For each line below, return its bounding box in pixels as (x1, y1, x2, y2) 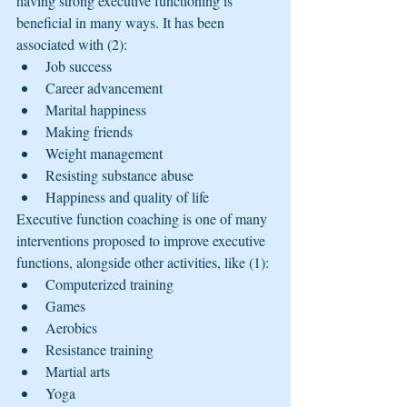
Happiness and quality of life (45, 186, 209, 206)
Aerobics (45, 317, 97, 337)
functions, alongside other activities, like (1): (16, 252, 269, 272)
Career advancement (45, 77, 163, 97)
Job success (45, 55, 112, 75)
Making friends (45, 121, 133, 141)
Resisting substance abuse (45, 164, 194, 184)
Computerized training (45, 273, 174, 293)
